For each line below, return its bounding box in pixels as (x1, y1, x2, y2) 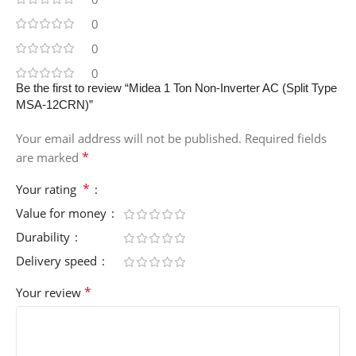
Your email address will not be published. (16, 130, 242, 146)
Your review (16, 284, 84, 300)
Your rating (16, 180, 83, 197)
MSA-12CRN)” (16, 97, 93, 111)
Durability (16, 228, 73, 245)
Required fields (245, 130, 327, 146)
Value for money (16, 204, 110, 221)
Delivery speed (16, 252, 100, 269)
